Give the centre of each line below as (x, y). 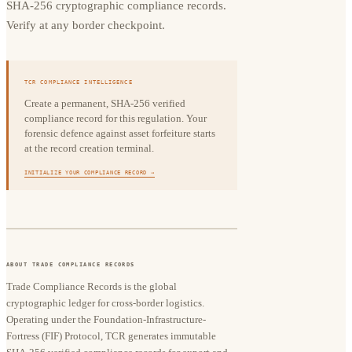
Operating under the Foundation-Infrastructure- (106, 319)
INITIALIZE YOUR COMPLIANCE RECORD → (90, 173)
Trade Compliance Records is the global (92, 286)
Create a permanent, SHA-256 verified (105, 104)
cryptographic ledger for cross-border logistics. (105, 302)
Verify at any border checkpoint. (86, 26)
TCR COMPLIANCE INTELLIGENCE (79, 82)
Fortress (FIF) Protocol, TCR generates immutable (111, 335)
